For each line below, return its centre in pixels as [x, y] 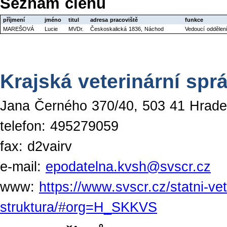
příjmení [14, 20]
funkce [194, 20]
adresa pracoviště [114, 20]
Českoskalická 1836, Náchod [127, 29]
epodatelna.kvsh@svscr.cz [128, 166]
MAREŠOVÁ [18, 29]
